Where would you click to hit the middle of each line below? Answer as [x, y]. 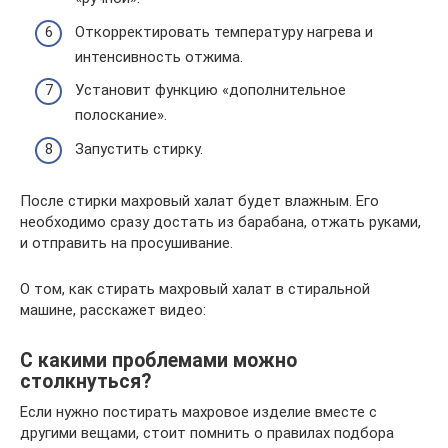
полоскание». [121, 115]
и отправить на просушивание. [126, 242]
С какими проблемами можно [158, 360]
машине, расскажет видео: [113, 309]
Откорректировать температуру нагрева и [224, 31]
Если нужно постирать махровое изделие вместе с [198, 411]
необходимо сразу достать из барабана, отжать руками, [220, 221]
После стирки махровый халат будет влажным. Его [199, 200]
